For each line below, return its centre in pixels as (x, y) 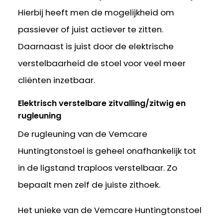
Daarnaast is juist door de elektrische (96, 47)
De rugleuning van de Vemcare (83, 134)
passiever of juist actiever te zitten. (91, 30)
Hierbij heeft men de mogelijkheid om (96, 13)
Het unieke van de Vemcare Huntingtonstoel (110, 210)
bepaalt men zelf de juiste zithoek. (89, 185)
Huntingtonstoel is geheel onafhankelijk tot (107, 151)
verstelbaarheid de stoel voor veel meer (102, 63)
